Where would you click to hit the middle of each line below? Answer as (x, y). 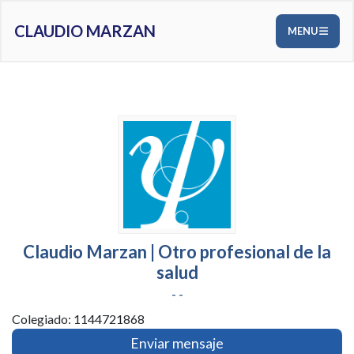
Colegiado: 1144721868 (78, 319)
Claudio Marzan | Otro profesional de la (177, 252)
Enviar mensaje (177, 343)
